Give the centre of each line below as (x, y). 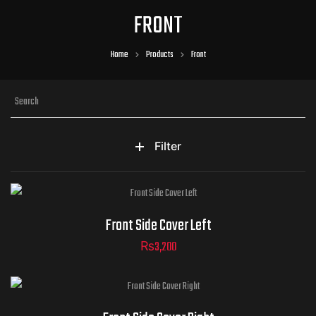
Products (159, 55)
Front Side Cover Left (158, 226)
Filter (168, 146)
